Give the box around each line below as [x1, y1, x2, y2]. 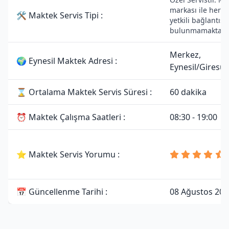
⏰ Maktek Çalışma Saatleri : [16, 111, 125, 123]
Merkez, [170, 49, 201, 60]
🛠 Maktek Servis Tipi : [16, 10, 103, 21]
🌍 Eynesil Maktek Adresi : [16, 55, 117, 66]
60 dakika [170, 86, 207, 98]
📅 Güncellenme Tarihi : [16, 186, 107, 197]
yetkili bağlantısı [170, 15, 226, 25]
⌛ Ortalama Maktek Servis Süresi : [16, 86, 152, 98]
